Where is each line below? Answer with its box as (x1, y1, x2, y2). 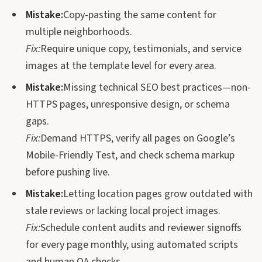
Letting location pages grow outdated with (63, 187, 253, 201)
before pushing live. (26, 165, 110, 180)
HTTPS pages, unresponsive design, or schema (26, 97, 230, 112)
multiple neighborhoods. (26, 25, 132, 39)
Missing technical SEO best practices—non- (63, 80, 251, 95)
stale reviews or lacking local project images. (26, 204, 220, 218)
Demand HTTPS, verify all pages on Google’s (40, 131, 235, 146)
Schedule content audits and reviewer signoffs (40, 220, 242, 235)
